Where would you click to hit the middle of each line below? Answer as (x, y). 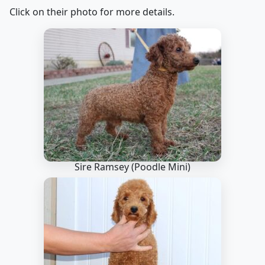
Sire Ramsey (103, 167)
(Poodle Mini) (161, 167)
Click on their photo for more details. (92, 12)
